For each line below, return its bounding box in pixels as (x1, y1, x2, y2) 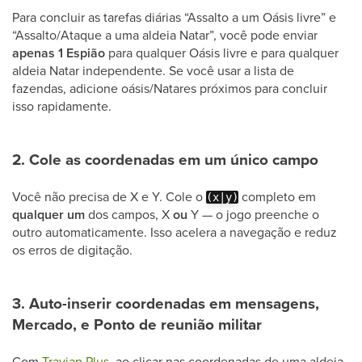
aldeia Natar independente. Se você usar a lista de (12, 61, 294, 79)
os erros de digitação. (12, 241, 136, 259)
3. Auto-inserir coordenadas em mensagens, (12, 292, 319, 314)
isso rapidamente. (12, 97, 115, 115)
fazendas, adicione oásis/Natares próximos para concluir (12, 79, 327, 97)
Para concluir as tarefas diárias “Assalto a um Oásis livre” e (12, 8, 336, 26)
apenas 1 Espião (12, 44, 105, 62)
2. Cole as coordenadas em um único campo (12, 148, 318, 170)
